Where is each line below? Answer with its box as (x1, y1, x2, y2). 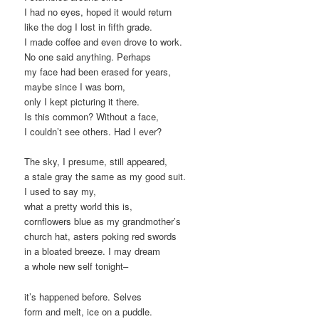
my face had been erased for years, (24, 65, 172, 79)
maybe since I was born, (24, 80, 126, 94)
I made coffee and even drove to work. (24, 35, 183, 49)
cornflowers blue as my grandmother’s (24, 214, 182, 229)
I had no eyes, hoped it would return (24, 5, 172, 19)
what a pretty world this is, (24, 199, 133, 214)
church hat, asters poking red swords (24, 229, 177, 244)
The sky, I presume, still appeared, (24, 155, 168, 169)
